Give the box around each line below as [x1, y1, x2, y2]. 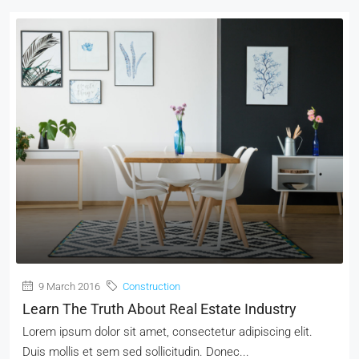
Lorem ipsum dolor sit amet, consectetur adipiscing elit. [22, 325, 313, 340]
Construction [123, 280, 180, 293]
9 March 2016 [36, 280, 100, 293]
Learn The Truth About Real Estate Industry [22, 301, 296, 318]
